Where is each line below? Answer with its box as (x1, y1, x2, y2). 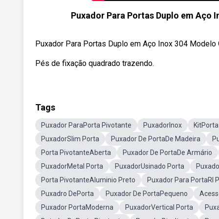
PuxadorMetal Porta (41, 162, 103, 170)
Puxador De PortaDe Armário (123, 149, 212, 156)
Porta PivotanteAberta (41, 149, 111, 156)
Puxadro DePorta (41, 190, 94, 197)
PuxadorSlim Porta (41, 135, 99, 143)
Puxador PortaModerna (41, 203, 113, 211)
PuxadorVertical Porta (125, 203, 193, 211)
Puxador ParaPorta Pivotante (41, 121, 131, 129)
